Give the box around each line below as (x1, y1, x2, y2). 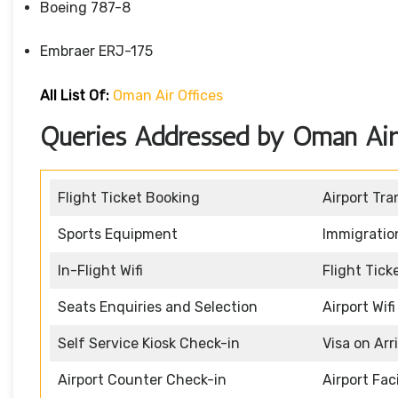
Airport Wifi (322, 298, 395, 316)
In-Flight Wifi (58, 262, 143, 280)
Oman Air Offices (113, 87, 223, 105)
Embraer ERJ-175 (40, 43, 153, 60)
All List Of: (40, 87, 109, 105)
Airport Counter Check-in (58, 371, 227, 389)
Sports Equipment (58, 226, 178, 243)
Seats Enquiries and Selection (58, 298, 258, 316)
